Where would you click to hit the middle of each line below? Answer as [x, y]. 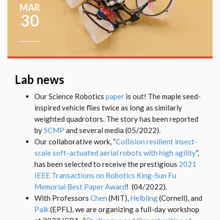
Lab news [40, 80]
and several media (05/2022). [112, 130]
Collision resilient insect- [157, 142]
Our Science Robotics [70, 96]
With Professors [62, 198]
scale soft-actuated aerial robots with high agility [115, 153]
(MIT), [119, 198]
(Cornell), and [180, 198]
